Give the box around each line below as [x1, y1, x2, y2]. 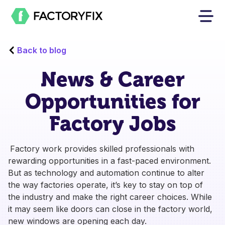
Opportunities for [25, 90, 200, 113]
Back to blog [17, 45, 66, 55]
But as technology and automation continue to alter [8, 168, 204, 178]
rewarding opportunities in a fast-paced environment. [8, 156, 211, 166]
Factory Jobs [49, 112, 176, 135]
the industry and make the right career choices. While [8, 192, 212, 202]
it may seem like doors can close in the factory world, [8, 204, 212, 214]
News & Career [40, 68, 185, 91]
